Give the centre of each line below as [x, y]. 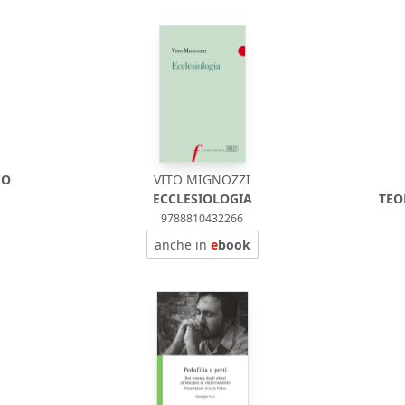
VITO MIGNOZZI [202, 179]
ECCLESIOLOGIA [202, 198]
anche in [182, 245]
